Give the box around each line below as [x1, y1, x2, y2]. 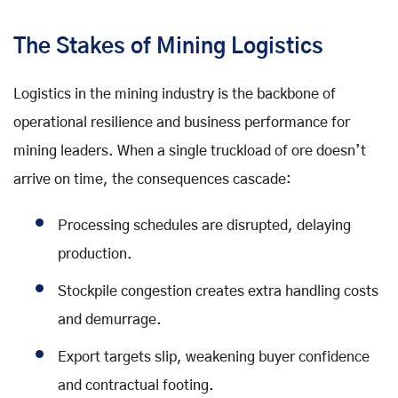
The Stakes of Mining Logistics [13, 36, 323, 58]
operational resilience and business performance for [13, 115, 350, 130]
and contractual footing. [58, 378, 214, 393]
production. [58, 246, 132, 261]
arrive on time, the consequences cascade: [13, 171, 291, 187]
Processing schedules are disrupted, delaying [58, 218, 351, 233]
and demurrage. [58, 312, 162, 327]
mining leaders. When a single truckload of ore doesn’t [13, 143, 366, 158]
